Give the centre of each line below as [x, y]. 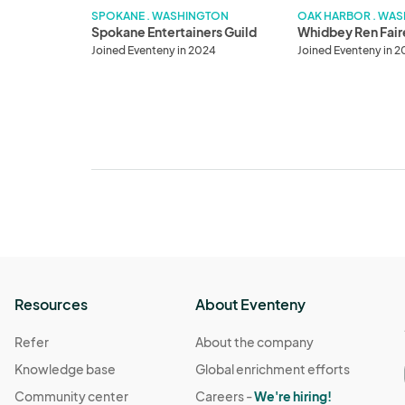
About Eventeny [251, 304]
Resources [52, 304]
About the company [255, 341]
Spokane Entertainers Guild [174, 31]
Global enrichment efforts [273, 368]
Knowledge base [66, 368]
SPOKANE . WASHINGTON [160, 15]
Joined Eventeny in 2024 [154, 50]
